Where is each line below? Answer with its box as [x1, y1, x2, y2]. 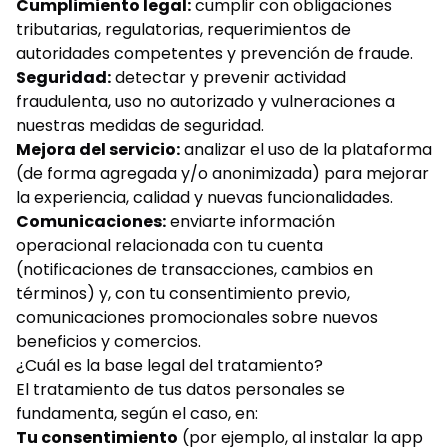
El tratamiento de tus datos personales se [16, 378, 345, 401]
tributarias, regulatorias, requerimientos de [16, 18, 351, 41]
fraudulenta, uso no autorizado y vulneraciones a [16, 90, 395, 113]
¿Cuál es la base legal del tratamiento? [16, 354, 323, 377]
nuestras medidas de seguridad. [16, 114, 264, 137]
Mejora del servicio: [16, 138, 180, 161]
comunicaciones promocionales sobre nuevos [16, 306, 378, 329]
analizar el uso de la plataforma [180, 138, 432, 161]
